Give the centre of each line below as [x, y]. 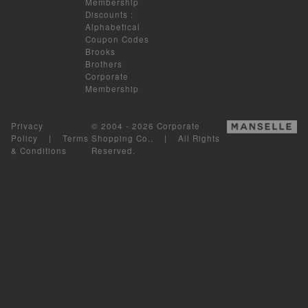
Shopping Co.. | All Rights [156, 138]
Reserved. [114, 150]
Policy [24, 138]
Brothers [104, 64]
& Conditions [39, 150]
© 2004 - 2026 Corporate [146, 125]
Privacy [27, 125]
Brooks [101, 51]
